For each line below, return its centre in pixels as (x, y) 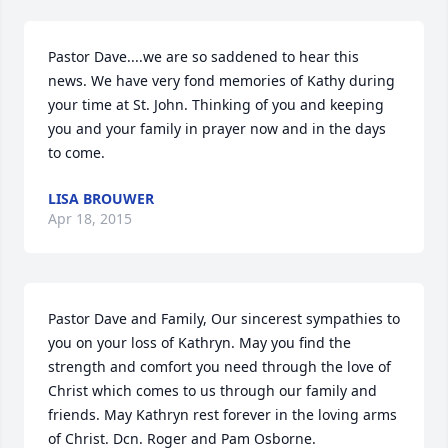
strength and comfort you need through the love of (219, 366)
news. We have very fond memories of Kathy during (221, 80)
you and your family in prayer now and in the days (217, 128)
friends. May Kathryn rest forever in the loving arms (222, 414)
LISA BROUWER (101, 198)
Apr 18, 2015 (90, 218)
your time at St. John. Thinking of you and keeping (216, 104)
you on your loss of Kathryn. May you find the (199, 342)
